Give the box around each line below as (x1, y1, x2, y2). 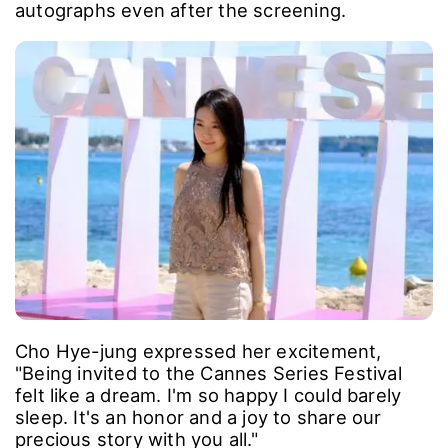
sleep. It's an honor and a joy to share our (15, 405, 382, 428)
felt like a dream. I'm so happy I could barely (15, 383, 402, 406)
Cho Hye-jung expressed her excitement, (15, 339, 382, 362)
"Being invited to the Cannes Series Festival (15, 361, 402, 384)
